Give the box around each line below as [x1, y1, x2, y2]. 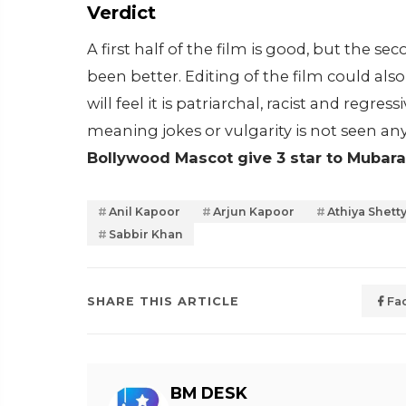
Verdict [87, 2, 156, 24]
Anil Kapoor [109, 205, 180, 218]
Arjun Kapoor [213, 205, 295, 218]
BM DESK [170, 383, 247, 402]
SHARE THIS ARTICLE [87, 294, 239, 308]
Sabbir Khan [109, 227, 183, 241]
